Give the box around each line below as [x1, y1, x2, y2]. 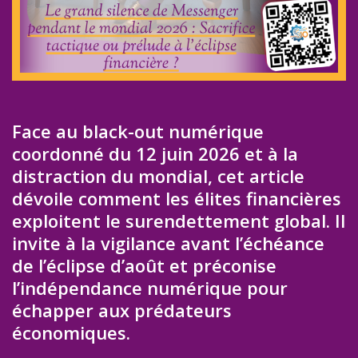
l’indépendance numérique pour [12, 276, 288, 300]
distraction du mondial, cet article [12, 164, 304, 189]
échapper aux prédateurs [12, 298, 232, 323]
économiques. [12, 320, 130, 345]
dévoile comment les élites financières [12, 186, 341, 211]
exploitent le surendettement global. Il [12, 209, 345, 233]
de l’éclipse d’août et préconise [12, 253, 276, 278]
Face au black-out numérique [12, 119, 264, 144]
